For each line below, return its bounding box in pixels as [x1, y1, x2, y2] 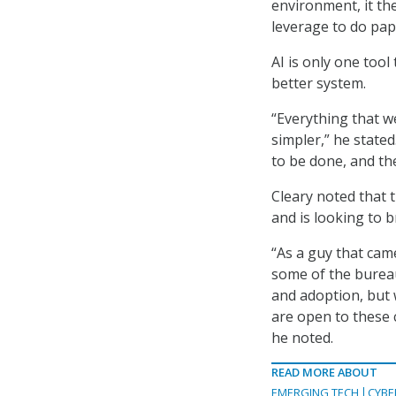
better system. [271, 73, 366, 94]
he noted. [271, 328, 333, 348]
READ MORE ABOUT [271, 364, 377, 381]
